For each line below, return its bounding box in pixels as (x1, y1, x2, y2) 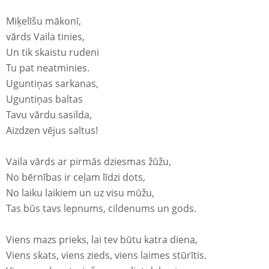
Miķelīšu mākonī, (6, 14, 81, 28)
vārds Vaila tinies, (6, 30, 85, 44)
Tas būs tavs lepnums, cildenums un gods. (6, 202, 196, 216)
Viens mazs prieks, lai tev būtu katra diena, (6, 233, 198, 247)
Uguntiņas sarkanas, (6, 77, 98, 91)
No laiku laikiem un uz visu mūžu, (6, 186, 154, 200)
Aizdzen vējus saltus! (6, 124, 98, 138)
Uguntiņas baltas (6, 92, 83, 106)
